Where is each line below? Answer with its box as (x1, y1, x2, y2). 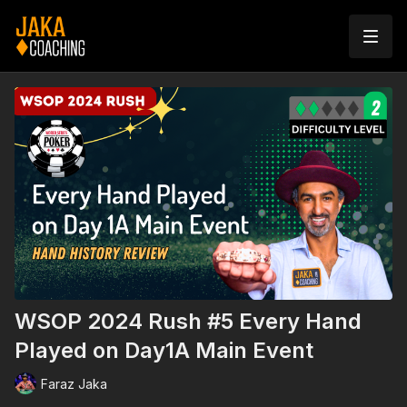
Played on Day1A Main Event (15, 337, 313, 364)
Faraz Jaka (41, 375, 107, 392)
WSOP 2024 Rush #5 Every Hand (15, 308, 362, 335)
